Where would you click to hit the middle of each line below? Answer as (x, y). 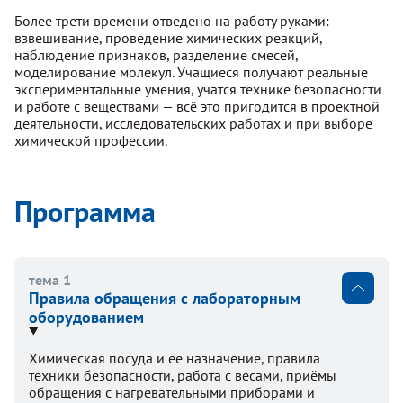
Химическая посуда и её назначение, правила (175, 358)
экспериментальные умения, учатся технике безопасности (198, 89)
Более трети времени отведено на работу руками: (172, 20)
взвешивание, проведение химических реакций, (168, 37)
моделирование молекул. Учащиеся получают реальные (191, 72)
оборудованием (86, 317)
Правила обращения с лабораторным (165, 298)
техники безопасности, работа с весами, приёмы (183, 376)
